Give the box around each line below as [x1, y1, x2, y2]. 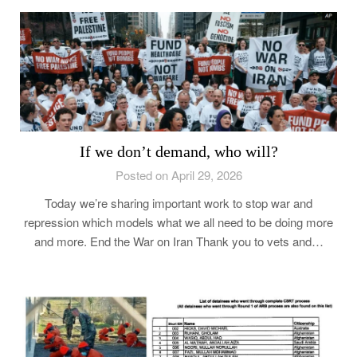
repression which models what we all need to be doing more [24, 214, 333, 231]
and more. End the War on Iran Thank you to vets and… [33, 233, 324, 250]
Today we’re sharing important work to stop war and [45, 194, 312, 212]
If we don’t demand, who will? [79, 143, 278, 161]
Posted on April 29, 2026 [115, 167, 242, 184]
